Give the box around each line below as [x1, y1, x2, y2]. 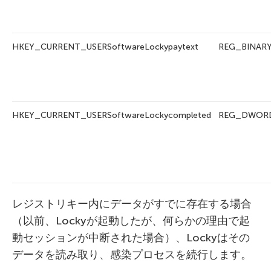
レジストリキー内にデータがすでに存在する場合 [12, 197, 252, 211]
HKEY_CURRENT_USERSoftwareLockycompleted [12, 110, 211, 121]
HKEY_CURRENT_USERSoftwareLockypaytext [12, 42, 198, 53]
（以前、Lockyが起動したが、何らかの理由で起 [12, 214, 250, 228]
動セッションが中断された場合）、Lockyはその [12, 231, 250, 245]
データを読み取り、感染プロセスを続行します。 [12, 248, 252, 262]
